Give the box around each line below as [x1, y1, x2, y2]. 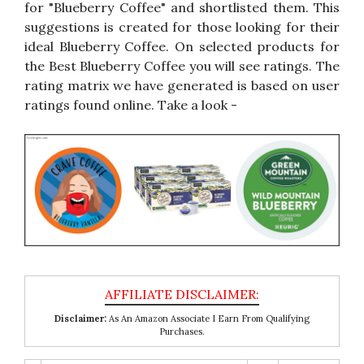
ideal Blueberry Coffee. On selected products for [24, 37, 340, 54]
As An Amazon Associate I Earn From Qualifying [106, 313, 310, 325]
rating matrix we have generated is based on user [24, 76, 340, 93]
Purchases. [159, 326, 205, 338]
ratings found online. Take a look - [24, 96, 237, 113]
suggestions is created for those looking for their [24, 18, 340, 35]
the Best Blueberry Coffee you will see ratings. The [24, 57, 340, 74]
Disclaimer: [54, 313, 106, 325]
